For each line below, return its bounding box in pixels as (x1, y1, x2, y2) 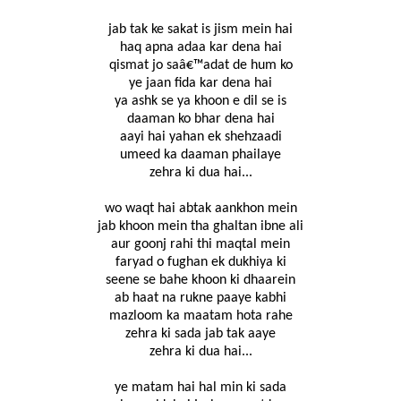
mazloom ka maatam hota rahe (108, 309, 293, 324)
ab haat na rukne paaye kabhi (115, 291, 286, 306)
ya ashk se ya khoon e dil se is (115, 94, 286, 109)
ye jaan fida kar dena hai (129, 76, 272, 91)
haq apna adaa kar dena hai (119, 40, 282, 55)
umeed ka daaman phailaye (120, 148, 281, 163)
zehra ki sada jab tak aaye (125, 327, 276, 342)
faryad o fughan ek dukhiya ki (115, 255, 286, 270)
